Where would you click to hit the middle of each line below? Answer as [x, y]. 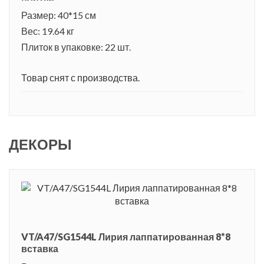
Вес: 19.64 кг [48, 31]
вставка [40, 248]
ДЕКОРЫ [40, 144]
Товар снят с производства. [80, 77]
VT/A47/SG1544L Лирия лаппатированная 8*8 [126, 236]
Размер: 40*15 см [59, 15]
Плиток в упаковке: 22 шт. [76, 47]
